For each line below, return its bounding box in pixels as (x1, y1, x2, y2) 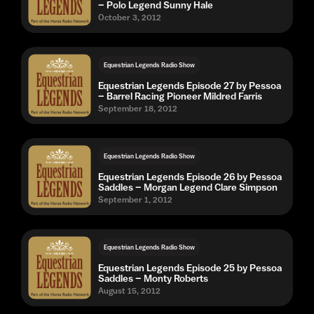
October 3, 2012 (98, 12, 161, 22)
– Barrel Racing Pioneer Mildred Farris (98, 90, 262, 102)
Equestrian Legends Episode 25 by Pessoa (98, 261, 282, 273)
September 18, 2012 (98, 103, 177, 114)
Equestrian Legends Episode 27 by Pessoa (98, 79, 281, 91)
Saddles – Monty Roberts (98, 272, 208, 284)
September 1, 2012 (98, 194, 172, 205)
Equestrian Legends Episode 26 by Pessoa (98, 170, 282, 182)
